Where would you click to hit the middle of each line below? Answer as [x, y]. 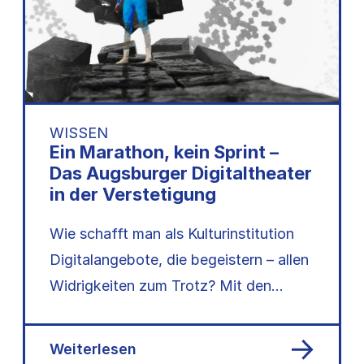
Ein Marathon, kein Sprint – [164, 152]
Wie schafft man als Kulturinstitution [172, 234]
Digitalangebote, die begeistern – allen [179, 260]
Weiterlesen [93, 349]
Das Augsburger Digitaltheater [181, 173]
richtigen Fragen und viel [132, 312]
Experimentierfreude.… [126, 338]
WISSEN [79, 133]
